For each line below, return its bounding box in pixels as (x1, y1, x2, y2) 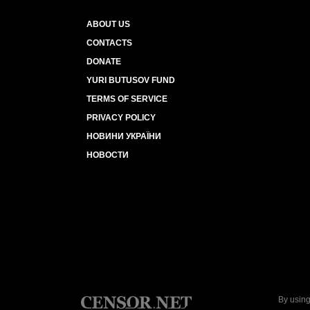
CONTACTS (86, 38, 132, 48)
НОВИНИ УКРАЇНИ (86, 131, 161, 141)
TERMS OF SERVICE (86, 94, 167, 104)
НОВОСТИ (86, 150, 129, 160)
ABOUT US (86, 19, 130, 29)
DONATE (86, 57, 121, 66)
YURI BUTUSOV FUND (86, 75, 175, 85)
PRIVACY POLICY (86, 113, 156, 122)
